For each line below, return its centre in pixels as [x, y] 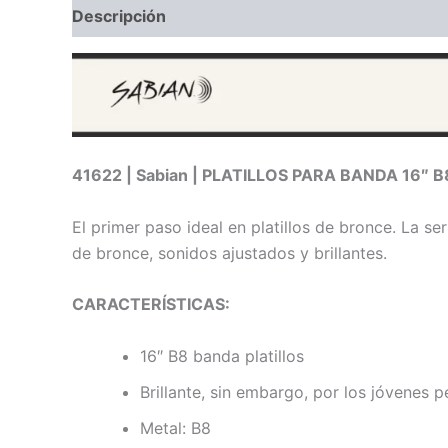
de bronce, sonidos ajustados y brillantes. [229, 252]
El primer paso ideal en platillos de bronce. [236, 226]
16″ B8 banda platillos [224, 355]
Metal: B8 [175, 427]
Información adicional [270, 16]
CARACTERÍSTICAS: [151, 304]
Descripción [119, 16]
